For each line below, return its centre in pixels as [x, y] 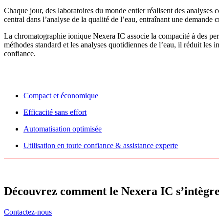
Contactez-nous [28, 212]
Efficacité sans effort [55, 112]
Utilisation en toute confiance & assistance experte [101, 145]
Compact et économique [61, 96]
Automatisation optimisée [63, 129]
